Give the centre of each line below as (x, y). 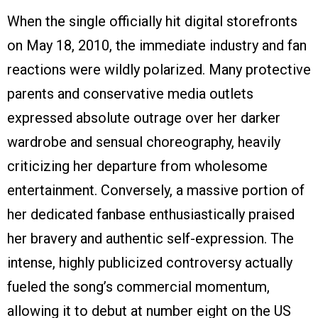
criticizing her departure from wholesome (137, 166)
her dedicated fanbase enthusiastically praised (151, 215)
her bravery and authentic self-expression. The (150, 239)
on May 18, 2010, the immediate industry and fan (157, 46)
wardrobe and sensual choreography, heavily (144, 142)
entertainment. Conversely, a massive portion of (156, 191)
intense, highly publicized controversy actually (150, 263)
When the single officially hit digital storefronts (152, 22)
